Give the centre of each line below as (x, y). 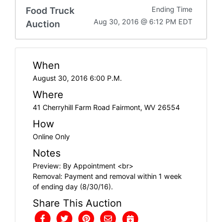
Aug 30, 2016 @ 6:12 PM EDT (143, 21)
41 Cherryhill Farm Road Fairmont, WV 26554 (106, 107)
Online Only (51, 136)
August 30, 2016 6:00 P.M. (77, 78)
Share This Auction (77, 203)
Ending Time (172, 9)
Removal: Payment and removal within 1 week (107, 176)
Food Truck (50, 10)
